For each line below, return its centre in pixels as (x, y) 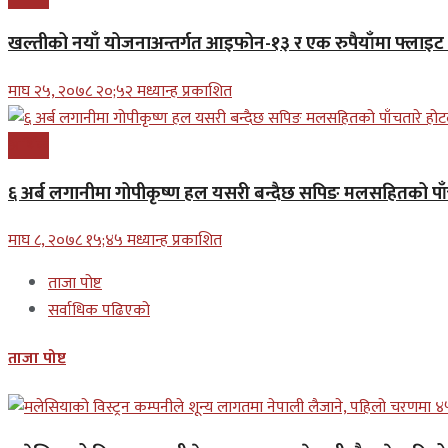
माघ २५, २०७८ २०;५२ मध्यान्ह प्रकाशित (120, 91)
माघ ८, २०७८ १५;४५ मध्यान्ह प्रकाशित (115, 241)
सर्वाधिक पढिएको (99, 311)
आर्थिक (28, 145)
